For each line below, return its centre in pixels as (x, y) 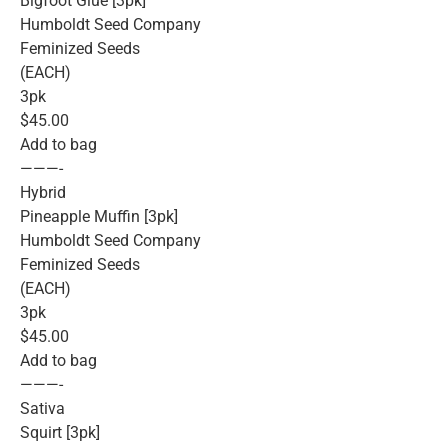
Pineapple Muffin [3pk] (99, 217)
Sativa (42, 409)
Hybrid (43, 193)
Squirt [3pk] (60, 433)
